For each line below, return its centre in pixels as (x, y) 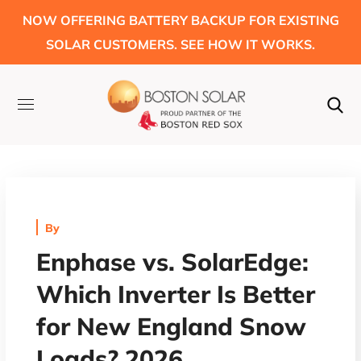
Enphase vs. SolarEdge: (173, 261)
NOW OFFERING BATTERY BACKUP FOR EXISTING (180, 20)
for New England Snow (172, 326)
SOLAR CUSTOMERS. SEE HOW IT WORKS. (180, 44)
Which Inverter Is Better (176, 294)
